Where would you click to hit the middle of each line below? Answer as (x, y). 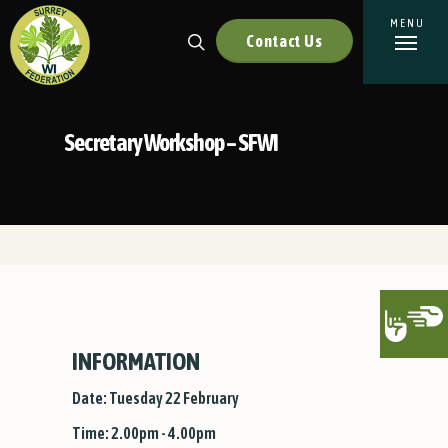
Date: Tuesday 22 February (155, 397)
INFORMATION (135, 361)
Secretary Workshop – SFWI (171, 142)
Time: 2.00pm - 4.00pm (143, 432)
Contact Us (284, 40)
